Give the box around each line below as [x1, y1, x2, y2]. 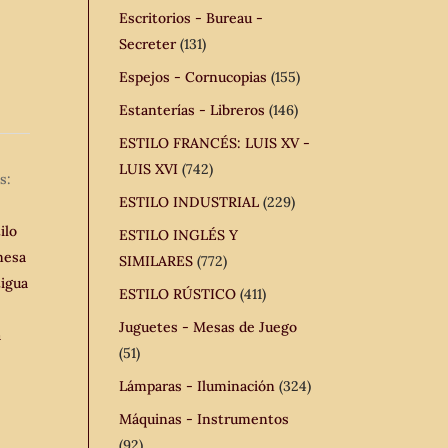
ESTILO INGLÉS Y [119, 226, 239, 244]
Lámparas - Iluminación [119, 377, 276, 395]
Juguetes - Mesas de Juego [119, 318, 298, 336]
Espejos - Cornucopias [119, 68, 268, 86]
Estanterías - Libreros [119, 101, 266, 119]
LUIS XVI [119, 160, 179, 178]
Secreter [119, 35, 177, 53]
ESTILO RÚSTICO [119, 285, 237, 303]
